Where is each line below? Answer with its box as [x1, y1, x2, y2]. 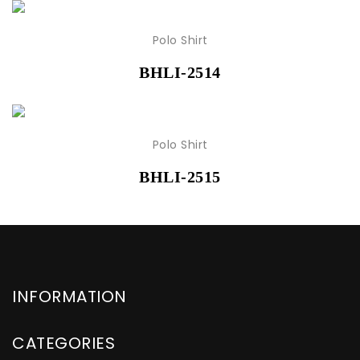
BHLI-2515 [139, 168, 221, 186]
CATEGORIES [12, 332, 115, 355]
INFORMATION [12, 285, 127, 309]
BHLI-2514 [139, 63, 221, 82]
